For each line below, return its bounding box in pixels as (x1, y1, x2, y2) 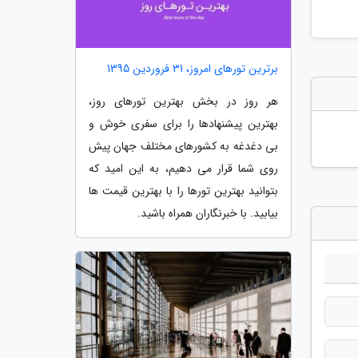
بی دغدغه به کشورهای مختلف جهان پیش (89, 137, 278, 156)
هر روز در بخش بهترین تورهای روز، (89, 93, 278, 111)
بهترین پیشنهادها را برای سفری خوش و (89, 115, 278, 133)
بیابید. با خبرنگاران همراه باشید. (137, 205, 278, 223)
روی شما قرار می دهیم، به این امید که (89, 160, 278, 178)
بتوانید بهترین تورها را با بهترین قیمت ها (89, 182, 278, 201)
